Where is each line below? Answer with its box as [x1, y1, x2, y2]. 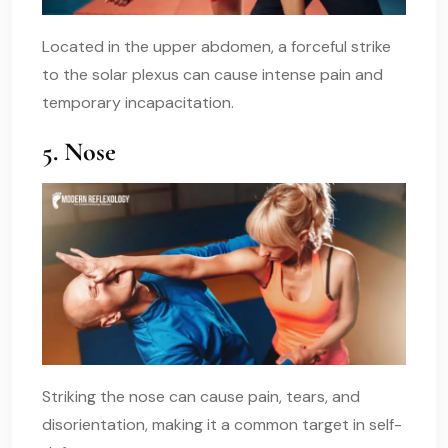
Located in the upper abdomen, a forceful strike [42, 35, 391, 57]
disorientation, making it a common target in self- [42, 413, 402, 435]
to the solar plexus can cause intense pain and [42, 63, 383, 85]
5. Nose [42, 135, 116, 167]
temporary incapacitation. [42, 91, 234, 113]
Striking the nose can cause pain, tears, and [42, 385, 360, 407]
